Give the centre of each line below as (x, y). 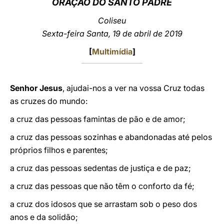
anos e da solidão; (44, 217)
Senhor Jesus (36, 88)
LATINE (171, 17)
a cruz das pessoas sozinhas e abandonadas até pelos (111, 137)
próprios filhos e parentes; (59, 150)
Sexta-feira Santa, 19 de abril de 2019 (112, 33)
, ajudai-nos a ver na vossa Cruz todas (133, 88)
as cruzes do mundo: (49, 101)
